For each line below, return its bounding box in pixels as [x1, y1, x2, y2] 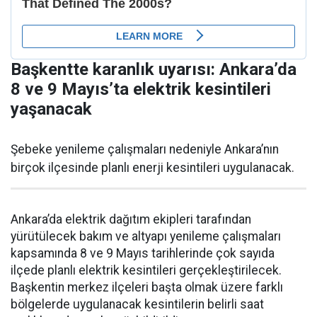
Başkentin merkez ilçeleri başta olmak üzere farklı [11, 280, 283, 295]
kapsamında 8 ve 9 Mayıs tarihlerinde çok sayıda [11, 246, 275, 261]
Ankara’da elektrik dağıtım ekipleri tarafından [11, 212, 251, 227]
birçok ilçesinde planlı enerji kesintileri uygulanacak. [11, 161, 294, 175]
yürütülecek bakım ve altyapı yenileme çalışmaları [11, 229, 281, 244]
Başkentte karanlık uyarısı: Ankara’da [11, 59, 296, 80]
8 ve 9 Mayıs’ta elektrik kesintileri [11, 79, 271, 100]
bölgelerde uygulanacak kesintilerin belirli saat [11, 297, 264, 312]
